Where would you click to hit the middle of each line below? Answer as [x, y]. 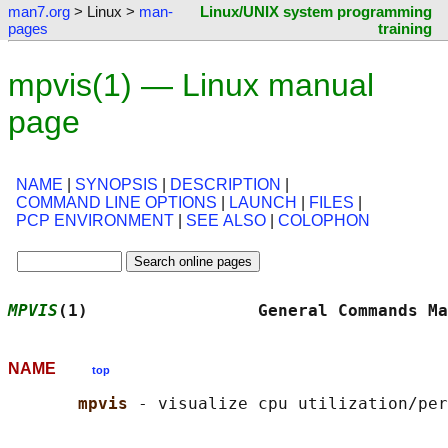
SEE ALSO [226, 221]
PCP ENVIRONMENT [95, 221]
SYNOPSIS [116, 185]
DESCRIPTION [225, 185]
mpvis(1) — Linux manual [191, 85]
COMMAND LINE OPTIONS [116, 203]
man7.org [39, 11]
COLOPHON [324, 221]
